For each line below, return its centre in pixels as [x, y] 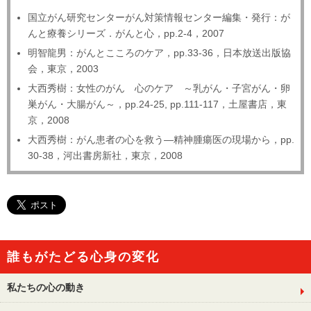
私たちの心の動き [46, 288]
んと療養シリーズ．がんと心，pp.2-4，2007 [126, 34]
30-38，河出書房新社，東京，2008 [105, 156]
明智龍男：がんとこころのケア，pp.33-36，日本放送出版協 [159, 53]
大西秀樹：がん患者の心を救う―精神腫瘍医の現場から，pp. [161, 140]
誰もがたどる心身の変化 [83, 257]
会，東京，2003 [63, 69]
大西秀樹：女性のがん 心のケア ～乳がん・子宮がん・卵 [159, 89]
